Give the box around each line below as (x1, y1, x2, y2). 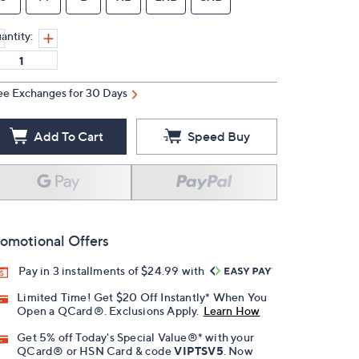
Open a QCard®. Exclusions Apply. (17, 304, 200, 318)
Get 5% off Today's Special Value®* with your (17, 330, 255, 345)
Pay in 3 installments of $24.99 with (18, 264, 208, 277)
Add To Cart (33, 128, 103, 144)
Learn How (203, 304, 260, 318)
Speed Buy (188, 128, 250, 144)
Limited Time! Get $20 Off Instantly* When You (17, 290, 268, 305)
